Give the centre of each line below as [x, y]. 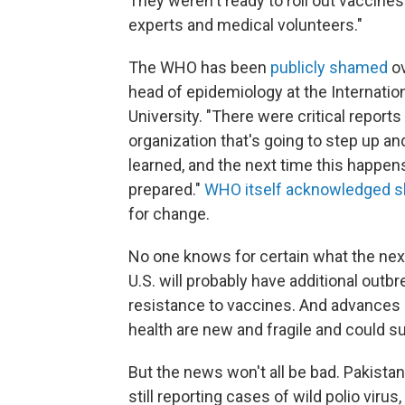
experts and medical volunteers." [245, 24]
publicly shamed [329, 67]
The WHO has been [199, 67]
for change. [169, 213]
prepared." [166, 189]
